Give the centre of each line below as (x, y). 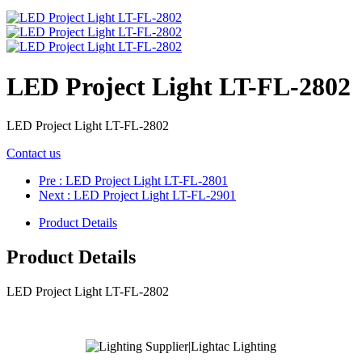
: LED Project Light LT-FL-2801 (143, 181)
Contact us (34, 154)
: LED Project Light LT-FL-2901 (152, 196)
